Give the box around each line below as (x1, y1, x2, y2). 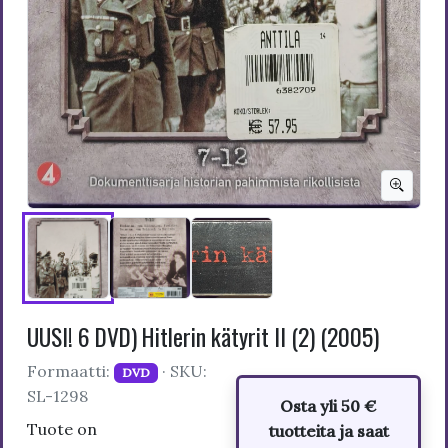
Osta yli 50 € (280, 395, 377, 416)
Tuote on (27, 418, 97, 439)
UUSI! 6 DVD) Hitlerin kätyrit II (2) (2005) (27, 318, 379, 354)
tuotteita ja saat (268, 420, 389, 441)
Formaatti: (27, 360, 114, 381)
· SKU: (157, 360, 207, 381)
